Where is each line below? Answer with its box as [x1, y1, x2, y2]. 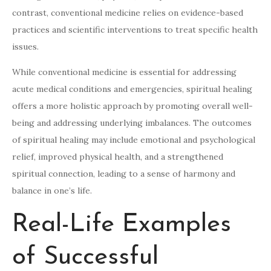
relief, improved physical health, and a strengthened [12, 151, 223, 163]
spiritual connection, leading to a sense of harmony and [12, 168, 235, 180]
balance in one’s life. [12, 185, 92, 197]
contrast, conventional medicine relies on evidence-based [12, 7, 243, 19]
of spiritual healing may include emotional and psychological [12, 134, 255, 146]
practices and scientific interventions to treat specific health [12, 24, 258, 36]
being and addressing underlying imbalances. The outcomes [12, 117, 252, 129]
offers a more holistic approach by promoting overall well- [12, 100, 253, 112]
